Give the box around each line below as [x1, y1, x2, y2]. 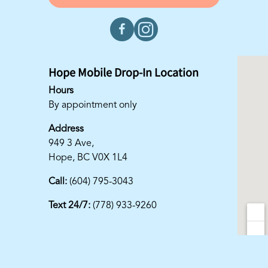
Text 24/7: [48, 201, 90, 211]
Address [48, 124, 84, 135]
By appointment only [48, 100, 137, 111]
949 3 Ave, [48, 139, 94, 149]
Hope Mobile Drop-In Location [48, 64, 199, 80]
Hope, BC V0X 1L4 [48, 153, 127, 163]
